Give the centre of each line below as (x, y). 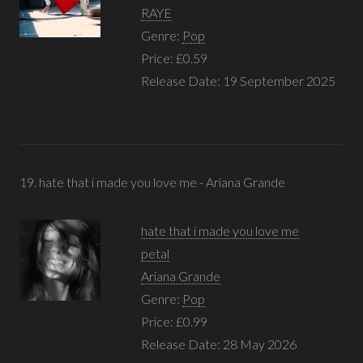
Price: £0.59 (174, 58)
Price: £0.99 (174, 321)
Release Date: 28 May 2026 (219, 344)
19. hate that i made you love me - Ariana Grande (152, 181)
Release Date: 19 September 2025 (238, 80)
